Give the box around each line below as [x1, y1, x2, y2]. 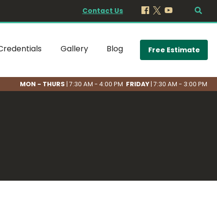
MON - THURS [20, 79, 67, 88]
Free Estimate [148, 45, 200, 55]
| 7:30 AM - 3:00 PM [151, 79, 208, 88]
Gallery [60, 43, 88, 55]
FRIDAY [124, 79, 151, 88]
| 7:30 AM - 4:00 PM [66, 79, 125, 88]
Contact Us [82, 6, 123, 15]
